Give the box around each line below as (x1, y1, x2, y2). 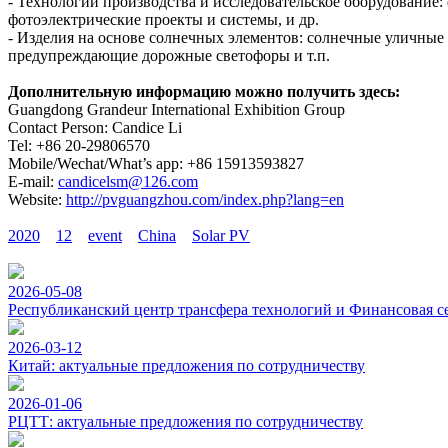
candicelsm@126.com (58, 173, 198, 191)
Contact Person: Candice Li (8, 119, 182, 137)
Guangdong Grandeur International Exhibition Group (8, 101, 345, 119)
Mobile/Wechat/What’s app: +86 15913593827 (8, 155, 304, 173)
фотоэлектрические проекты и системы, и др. (8, 11, 319, 29)
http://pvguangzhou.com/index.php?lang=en (66, 191, 344, 209)
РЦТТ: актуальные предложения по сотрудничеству (8, 413, 363, 431)
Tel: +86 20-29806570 (8, 137, 150, 155)
